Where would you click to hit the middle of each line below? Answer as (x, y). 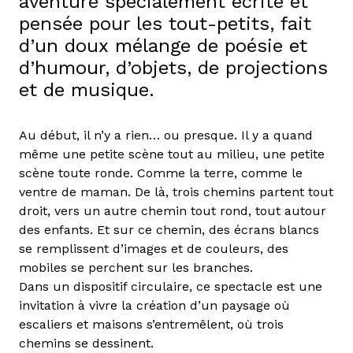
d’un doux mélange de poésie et (163, 46)
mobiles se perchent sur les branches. (136, 268)
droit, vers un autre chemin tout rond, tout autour (173, 211)
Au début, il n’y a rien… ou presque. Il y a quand (166, 136)
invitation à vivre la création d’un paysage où (154, 306)
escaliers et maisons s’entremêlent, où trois (151, 325)
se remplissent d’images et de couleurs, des (154, 249)
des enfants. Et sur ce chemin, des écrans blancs (169, 230)
